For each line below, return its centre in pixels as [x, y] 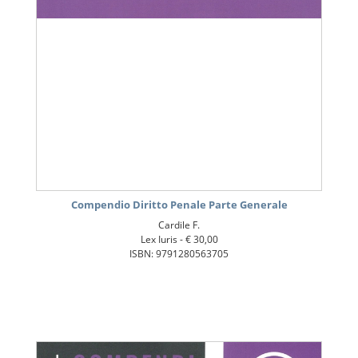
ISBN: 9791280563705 [179, 254]
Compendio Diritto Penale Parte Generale [179, 205]
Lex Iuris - [163, 240]
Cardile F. [179, 225]
